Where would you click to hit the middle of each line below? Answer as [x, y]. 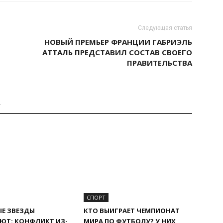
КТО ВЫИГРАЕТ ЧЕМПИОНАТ [132, 211]
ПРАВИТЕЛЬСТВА [160, 63]
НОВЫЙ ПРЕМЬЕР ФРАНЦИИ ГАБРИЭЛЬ [118, 42]
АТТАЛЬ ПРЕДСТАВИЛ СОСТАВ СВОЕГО [117, 52]
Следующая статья [165, 28]
